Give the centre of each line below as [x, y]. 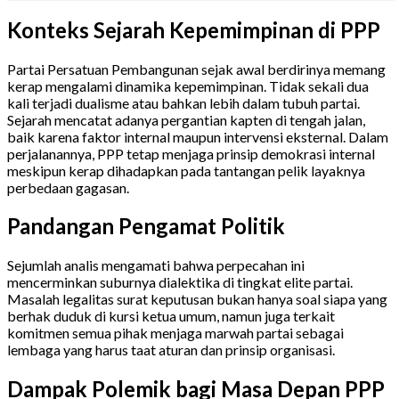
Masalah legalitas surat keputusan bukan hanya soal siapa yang [197, 299]
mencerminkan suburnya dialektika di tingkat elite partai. [180, 282]
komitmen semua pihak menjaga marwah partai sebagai [175, 333]
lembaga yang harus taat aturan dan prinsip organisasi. [171, 350]
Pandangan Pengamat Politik [146, 226]
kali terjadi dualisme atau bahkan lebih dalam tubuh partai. [183, 102]
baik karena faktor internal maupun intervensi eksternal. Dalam [198, 136]
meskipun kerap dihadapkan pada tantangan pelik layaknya [186, 170]
